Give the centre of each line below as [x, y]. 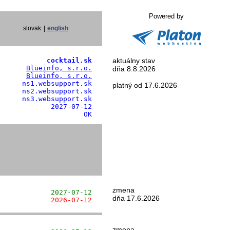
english [58, 28]
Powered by [166, 16]
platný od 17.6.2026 [145, 85]
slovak [32, 28]
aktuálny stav [134, 61]
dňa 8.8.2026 [134, 69]
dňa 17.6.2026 [136, 198]
